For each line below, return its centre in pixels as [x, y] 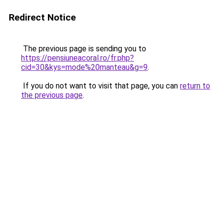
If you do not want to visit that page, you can [100, 86]
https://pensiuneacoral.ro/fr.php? [77, 58]
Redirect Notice [42, 17]
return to [195, 86]
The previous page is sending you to [84, 49]
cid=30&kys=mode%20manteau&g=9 [84, 67]
